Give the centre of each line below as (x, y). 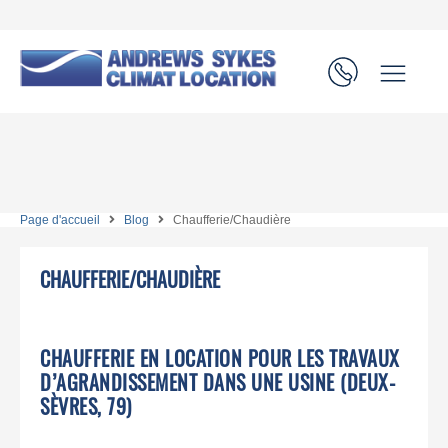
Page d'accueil (60, 219)
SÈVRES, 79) (86, 406)
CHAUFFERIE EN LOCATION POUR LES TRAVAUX (220, 358)
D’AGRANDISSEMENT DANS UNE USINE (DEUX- (217, 382)
